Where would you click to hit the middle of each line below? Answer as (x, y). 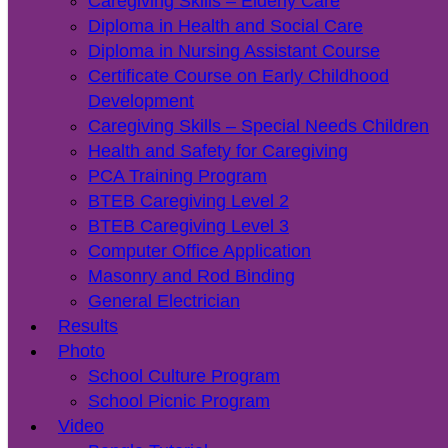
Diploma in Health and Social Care (225, 26)
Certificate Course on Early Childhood (238, 76)
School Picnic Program (179, 401)
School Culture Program (184, 376)
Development (141, 101)
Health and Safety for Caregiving (218, 151)
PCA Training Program (177, 176)
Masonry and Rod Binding (191, 276)
